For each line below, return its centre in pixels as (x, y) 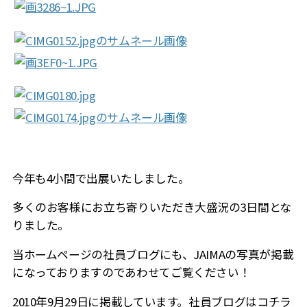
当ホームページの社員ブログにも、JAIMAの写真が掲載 (153, 255)
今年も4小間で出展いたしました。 (101, 178)
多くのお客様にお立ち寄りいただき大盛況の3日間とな (151, 207)
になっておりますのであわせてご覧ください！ (131, 272)
